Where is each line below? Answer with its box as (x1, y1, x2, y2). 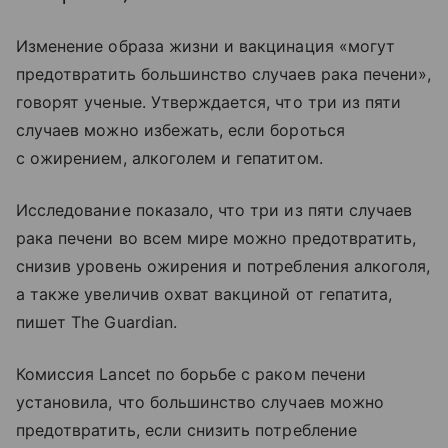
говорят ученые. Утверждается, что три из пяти (16, 92, 402, 112)
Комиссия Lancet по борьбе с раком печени (16, 364, 366, 384)
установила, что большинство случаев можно (16, 392, 384, 412)
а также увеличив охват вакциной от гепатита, (16, 284, 393, 304)
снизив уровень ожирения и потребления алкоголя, (16, 256, 431, 276)
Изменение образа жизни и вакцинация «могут (16, 36, 396, 56)
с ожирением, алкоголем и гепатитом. (16, 148, 323, 168)
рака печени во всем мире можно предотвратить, (16, 228, 417, 248)
